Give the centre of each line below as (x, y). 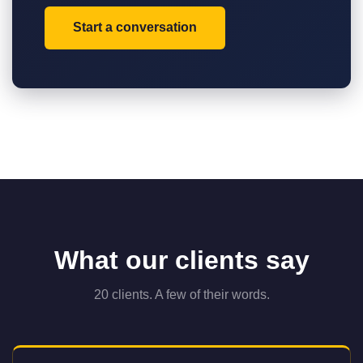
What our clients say (181, 260)
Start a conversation (135, 28)
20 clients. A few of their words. (181, 294)
